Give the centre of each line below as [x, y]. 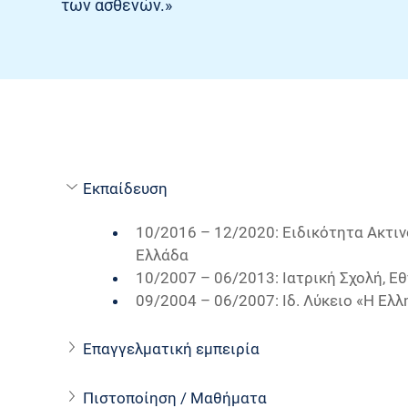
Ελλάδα [163, 255]
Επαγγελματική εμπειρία [172, 348]
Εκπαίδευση [126, 188]
